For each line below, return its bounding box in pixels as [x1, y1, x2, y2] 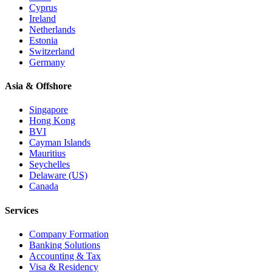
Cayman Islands [29, 137, 90, 148]
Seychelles [29, 159, 70, 170]
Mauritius [29, 148, 66, 159]
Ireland [29, 13, 56, 24]
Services [5, 205, 38, 216]
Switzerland [29, 46, 75, 56]
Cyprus [29, 2, 57, 13]
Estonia [29, 35, 58, 46]
